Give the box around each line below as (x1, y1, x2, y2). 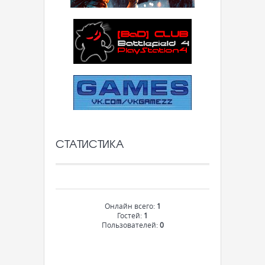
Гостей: (117, 210, 144, 220)
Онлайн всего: (104, 201, 157, 211)
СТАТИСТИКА (56, 135, 124, 151)
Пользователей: (101, 219, 160, 230)
